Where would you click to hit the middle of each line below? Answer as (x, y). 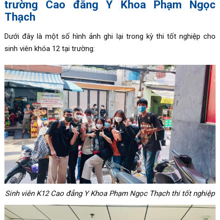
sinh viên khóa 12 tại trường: (49, 48)
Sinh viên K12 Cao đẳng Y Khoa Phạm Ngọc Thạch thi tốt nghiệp (110, 193)
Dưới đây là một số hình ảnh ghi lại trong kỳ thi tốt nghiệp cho (110, 36)
